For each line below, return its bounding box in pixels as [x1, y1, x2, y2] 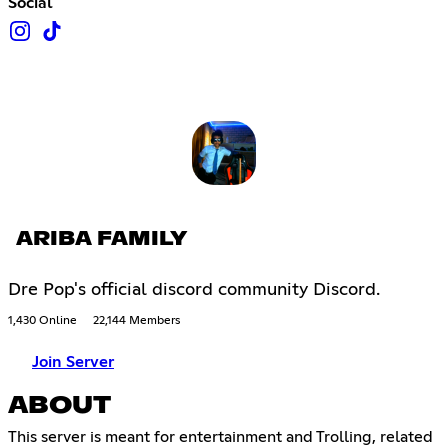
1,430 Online [8, 315, 77, 328]
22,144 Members [93, 315, 180, 328]
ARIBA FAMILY [16, 229, 187, 250]
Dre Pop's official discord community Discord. [8, 281, 380, 300]
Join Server [32, 354, 114, 371]
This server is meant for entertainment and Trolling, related [8, 429, 433, 446]
